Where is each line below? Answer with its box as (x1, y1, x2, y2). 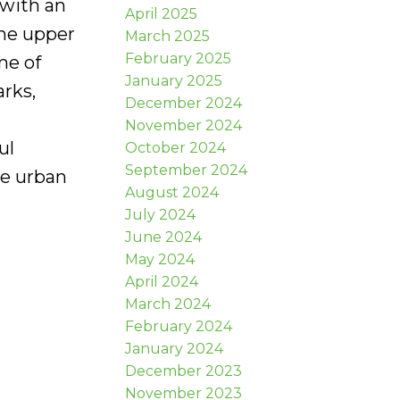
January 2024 (125, 339, 224, 357)
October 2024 (125, 138, 227, 156)
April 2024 (125, 272, 199, 290)
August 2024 (125, 183, 220, 201)
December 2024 (125, 94, 243, 112)
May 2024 (125, 250, 196, 268)
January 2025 (125, 71, 223, 89)
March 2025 (125, 27, 211, 45)
